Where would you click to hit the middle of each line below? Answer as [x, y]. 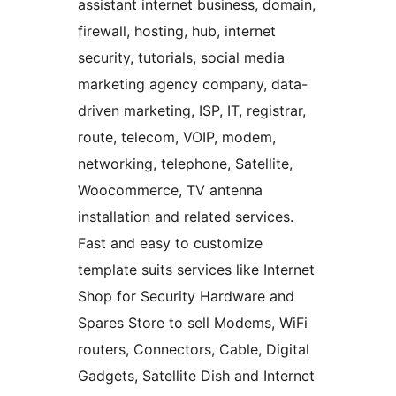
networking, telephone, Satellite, [185, 164]
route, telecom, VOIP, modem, [177, 137]
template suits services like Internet [196, 270]
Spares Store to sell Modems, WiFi [193, 323]
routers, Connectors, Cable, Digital [194, 350]
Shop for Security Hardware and [186, 297]
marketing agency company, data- [193, 84]
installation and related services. [186, 217]
